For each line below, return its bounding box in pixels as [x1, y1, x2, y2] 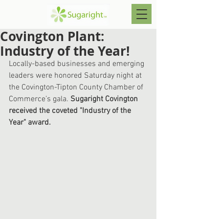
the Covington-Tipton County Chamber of [9, 83, 145, 92]
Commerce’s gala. [9, 94, 70, 104]
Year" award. [9, 118, 53, 128]
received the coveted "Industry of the [9, 106, 133, 116]
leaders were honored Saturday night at [9, 71, 144, 81]
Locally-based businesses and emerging [9, 59, 146, 69]
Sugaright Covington [70, 94, 140, 104]
